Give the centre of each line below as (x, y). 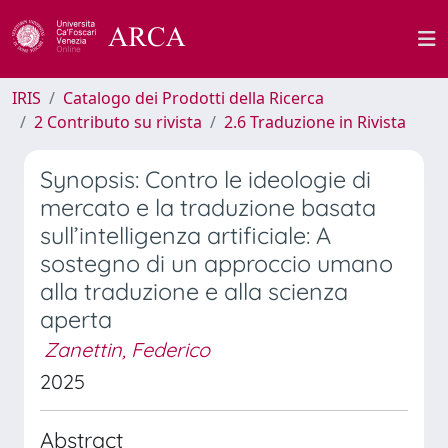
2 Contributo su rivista (118, 122)
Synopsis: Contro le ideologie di (205, 179)
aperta (76, 319)
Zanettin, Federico (127, 349)
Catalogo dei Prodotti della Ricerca (193, 98)
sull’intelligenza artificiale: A (185, 235)
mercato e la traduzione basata (208, 207)
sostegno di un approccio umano (216, 263)
